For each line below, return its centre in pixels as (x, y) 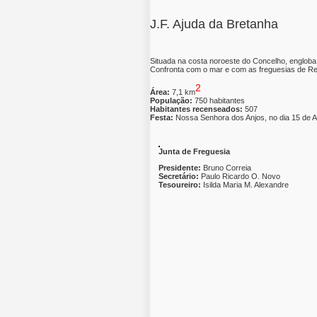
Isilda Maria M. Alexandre (246, 184)
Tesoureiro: (181, 184)
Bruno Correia (227, 167)
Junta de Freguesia (194, 151)
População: (171, 100)
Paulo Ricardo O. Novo (241, 176)
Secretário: (180, 176)
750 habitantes (219, 100)
